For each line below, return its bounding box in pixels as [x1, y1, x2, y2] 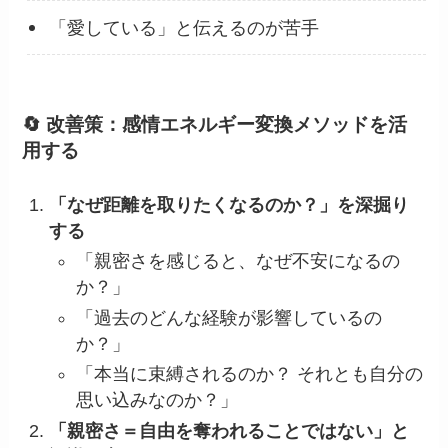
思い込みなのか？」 [76, 390, 239, 411]
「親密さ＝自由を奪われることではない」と [49, 420, 410, 441]
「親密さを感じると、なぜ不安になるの [76, 251, 401, 272]
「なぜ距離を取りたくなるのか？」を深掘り [49, 194, 410, 215]
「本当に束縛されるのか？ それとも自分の [76, 364, 424, 385]
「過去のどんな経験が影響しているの [76, 307, 383, 328]
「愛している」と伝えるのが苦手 [49, 17, 320, 38]
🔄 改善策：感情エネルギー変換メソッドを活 [22, 113, 408, 135]
